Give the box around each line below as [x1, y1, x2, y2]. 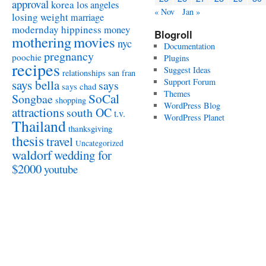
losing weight [12, 10, 68, 24]
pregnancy [44, 48, 94, 64]
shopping [55, 94, 86, 106]
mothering [12, 32, 71, 52]
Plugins [163, 52, 189, 64]
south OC [66, 104, 112, 121]
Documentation [163, 40, 215, 52]
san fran [108, 67, 135, 78]
